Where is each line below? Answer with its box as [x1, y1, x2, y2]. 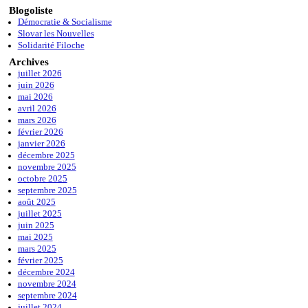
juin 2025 [17, 221, 54, 230]
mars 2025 [17, 244, 56, 254]
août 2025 [17, 197, 56, 207]
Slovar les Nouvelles [17, 28, 94, 38]
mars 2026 [17, 115, 56, 125]
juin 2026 [17, 80, 54, 90]
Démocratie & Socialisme [17, 16, 112, 27]
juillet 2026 [17, 69, 62, 78]
